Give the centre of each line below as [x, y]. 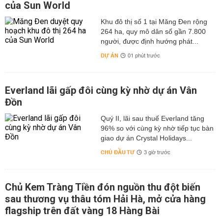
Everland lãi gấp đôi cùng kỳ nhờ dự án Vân [101, 90]
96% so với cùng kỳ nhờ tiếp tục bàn [157, 128]
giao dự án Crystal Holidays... [146, 138]
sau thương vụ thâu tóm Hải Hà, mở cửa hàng [105, 199]
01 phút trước [144, 56]
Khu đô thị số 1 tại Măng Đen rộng [154, 22]
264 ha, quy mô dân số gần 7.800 [153, 31]
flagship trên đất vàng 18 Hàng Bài [82, 211]
